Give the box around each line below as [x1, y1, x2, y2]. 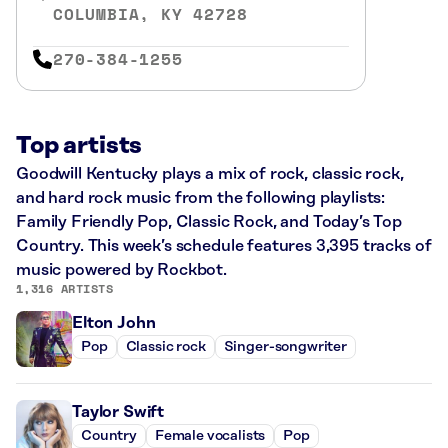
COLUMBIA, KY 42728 [53, 2, 248, 26]
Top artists [16, 132, 143, 159]
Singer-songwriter [223, 339, 347, 356]
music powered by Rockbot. [16, 260, 227, 279]
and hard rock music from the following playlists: [16, 188, 386, 207]
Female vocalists [154, 428, 266, 445]
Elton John [72, 313, 156, 332]
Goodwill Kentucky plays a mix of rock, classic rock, [16, 164, 404, 183]
